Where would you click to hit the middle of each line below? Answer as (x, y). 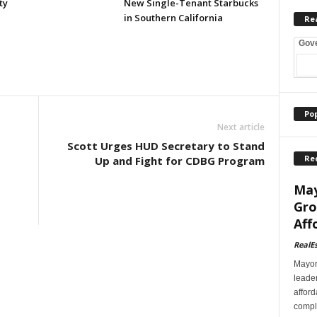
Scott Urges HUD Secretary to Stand (166, 146)
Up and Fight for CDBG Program (179, 161)
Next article (241, 127)
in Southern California (173, 18)
